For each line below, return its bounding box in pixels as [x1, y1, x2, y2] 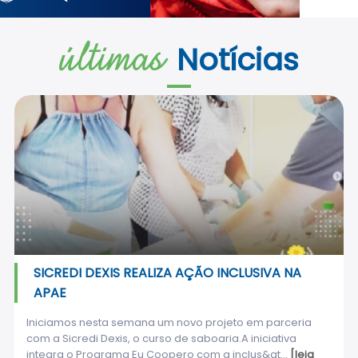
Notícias [176, 38, 299, 81]
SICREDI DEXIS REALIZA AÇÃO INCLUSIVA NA [33, 263, 301, 282]
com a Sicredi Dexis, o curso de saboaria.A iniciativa [26, 330, 296, 346]
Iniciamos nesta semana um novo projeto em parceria [26, 314, 312, 330]
